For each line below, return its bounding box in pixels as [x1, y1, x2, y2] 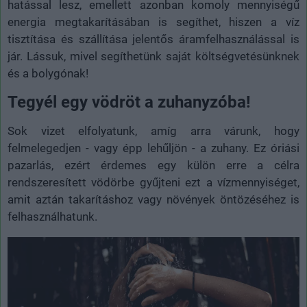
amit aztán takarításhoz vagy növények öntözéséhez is [8, 192, 299, 206]
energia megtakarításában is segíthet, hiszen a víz [8, 14, 299, 29]
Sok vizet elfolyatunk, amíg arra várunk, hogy [8, 123, 299, 138]
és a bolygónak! [8, 66, 88, 80]
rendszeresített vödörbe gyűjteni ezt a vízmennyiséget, [8, 175, 299, 189]
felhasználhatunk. [8, 209, 97, 223]
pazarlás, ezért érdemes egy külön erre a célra [8, 158, 299, 172]
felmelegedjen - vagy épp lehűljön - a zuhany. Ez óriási [8, 140, 299, 155]
